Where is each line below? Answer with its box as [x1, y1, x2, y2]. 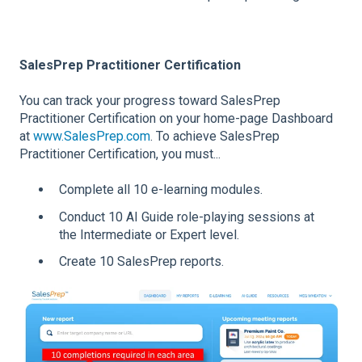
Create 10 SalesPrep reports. [59, 253, 224, 269]
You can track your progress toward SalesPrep [19, 92, 280, 108]
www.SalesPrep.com [33, 128, 150, 144]
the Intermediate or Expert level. [59, 226, 239, 242]
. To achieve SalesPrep [150, 128, 280, 144]
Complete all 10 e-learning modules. [59, 182, 263, 198]
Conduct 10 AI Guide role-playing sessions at [59, 208, 314, 225]
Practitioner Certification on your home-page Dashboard [19, 110, 333, 126]
